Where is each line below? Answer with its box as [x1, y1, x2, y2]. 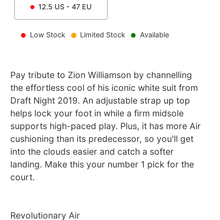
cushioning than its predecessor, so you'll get [10, 134, 194, 144]
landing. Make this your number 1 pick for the [10, 159, 194, 170]
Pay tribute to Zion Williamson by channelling [10, 70, 192, 81]
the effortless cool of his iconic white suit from [10, 82, 198, 93]
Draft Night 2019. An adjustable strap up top [10, 95, 191, 106]
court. [10, 172, 35, 183]
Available [139, 30, 169, 39]
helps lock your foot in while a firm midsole [10, 108, 184, 119]
